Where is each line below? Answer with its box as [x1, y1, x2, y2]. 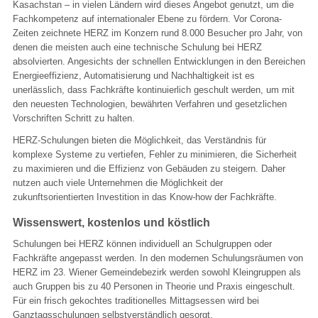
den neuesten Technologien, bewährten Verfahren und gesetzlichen [13, 98, 287, 109]
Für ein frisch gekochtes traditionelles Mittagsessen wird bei [13, 295, 259, 306]
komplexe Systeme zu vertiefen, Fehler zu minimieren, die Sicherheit [13, 148, 297, 160]
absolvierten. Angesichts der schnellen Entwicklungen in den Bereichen [13, 55, 305, 67]
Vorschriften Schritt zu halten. [13, 112, 135, 124]
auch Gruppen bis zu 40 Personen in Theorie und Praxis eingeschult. [13, 280, 295, 292]
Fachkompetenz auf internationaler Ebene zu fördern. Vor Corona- [13, 13, 282, 24]
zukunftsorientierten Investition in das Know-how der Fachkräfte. [13, 191, 277, 202]
